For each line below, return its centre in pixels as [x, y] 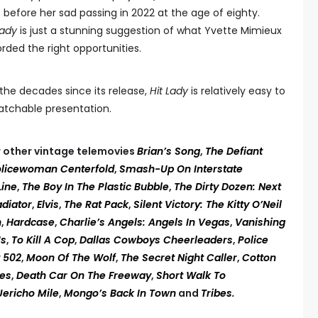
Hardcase [31, 222]
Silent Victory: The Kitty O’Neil [208, 204]
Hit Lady [169, 91]
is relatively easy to [237, 91]
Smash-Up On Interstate [181, 169]
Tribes [216, 293]
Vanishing [260, 222]
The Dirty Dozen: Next [227, 187]
